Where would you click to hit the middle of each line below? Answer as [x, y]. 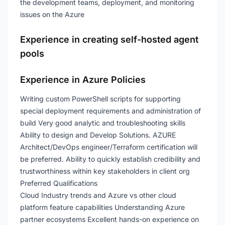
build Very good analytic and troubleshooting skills [103, 123]
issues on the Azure [52, 14]
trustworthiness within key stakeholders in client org [105, 171]
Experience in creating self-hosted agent [109, 39]
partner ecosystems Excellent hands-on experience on [109, 219]
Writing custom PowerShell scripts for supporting [100, 99]
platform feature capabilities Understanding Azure [102, 207]
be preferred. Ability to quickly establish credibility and [110, 159]
